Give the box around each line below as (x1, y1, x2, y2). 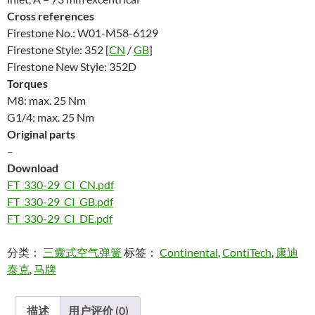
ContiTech (222, 245, 271, 259)
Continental (160, 245, 218, 259)
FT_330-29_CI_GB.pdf (7, 195, 113, 209)
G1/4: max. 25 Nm (7, 110, 94, 124)
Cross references (7, 9, 94, 23)
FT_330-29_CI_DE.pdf (7, 212, 112, 226)
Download (7, 161, 58, 175)
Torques (7, 77, 48, 91)
